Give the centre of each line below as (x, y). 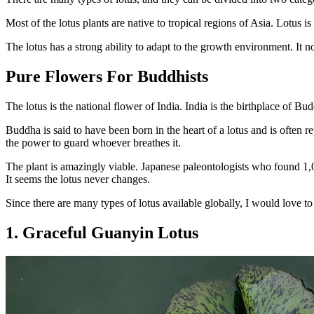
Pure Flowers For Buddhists (107, 76)
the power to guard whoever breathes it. (93, 142)
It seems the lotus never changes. (78, 179)
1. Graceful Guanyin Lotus (102, 232)
